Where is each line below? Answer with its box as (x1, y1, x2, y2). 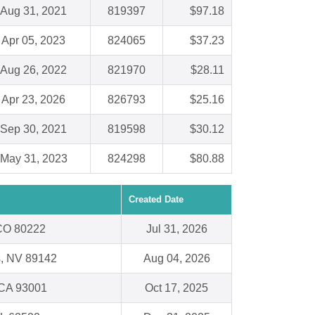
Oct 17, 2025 (145, 282, 208, 295)
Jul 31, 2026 (146, 223, 207, 236)
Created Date (129, 194, 184, 205)
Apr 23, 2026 (1, 94, 65, 106)
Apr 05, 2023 (1, 34, 65, 47)
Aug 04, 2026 (143, 252, 210, 265)
